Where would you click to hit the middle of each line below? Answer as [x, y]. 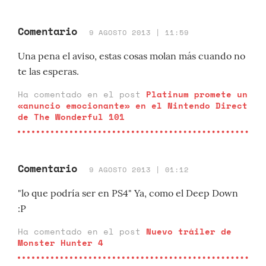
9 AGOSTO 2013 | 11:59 [139, 32]
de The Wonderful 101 [71, 117]
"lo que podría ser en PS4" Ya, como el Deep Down [128, 193]
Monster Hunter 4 [61, 243]
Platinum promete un [197, 94]
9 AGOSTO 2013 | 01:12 [139, 170]
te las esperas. [48, 71]
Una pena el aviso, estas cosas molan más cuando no [132, 56]
